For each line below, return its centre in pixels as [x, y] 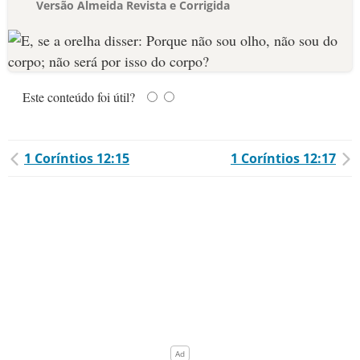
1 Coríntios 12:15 [77, 158]
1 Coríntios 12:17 [283, 158]
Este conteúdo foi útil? [79, 97]
